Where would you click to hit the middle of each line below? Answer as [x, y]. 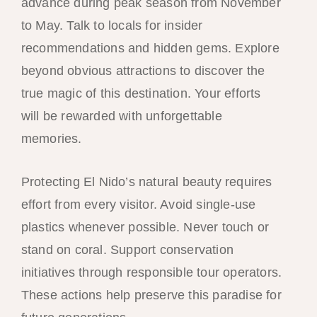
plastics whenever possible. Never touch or [145, 227]
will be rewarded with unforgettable [121, 116]
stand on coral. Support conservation [127, 249]
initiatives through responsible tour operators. [151, 272]
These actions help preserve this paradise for [151, 295]
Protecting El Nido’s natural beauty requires [146, 181]
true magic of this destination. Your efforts [141, 93]
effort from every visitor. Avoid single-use [138, 204]
